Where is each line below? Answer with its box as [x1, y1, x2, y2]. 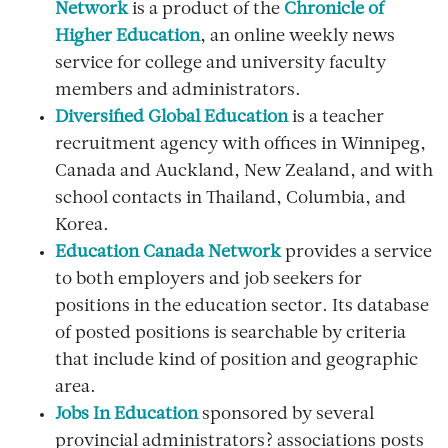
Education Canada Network [55, 244, 281, 262]
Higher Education [55, 28, 200, 46]
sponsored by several [198, 406, 374, 424]
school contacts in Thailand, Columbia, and [55, 190, 406, 208]
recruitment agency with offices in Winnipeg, [55, 136, 426, 154]
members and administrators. [55, 82, 301, 100]
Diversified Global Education [55, 109, 288, 127]
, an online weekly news [200, 28, 395, 46]
